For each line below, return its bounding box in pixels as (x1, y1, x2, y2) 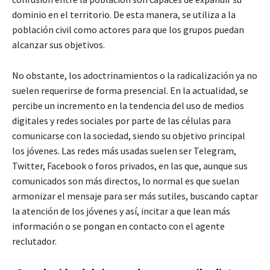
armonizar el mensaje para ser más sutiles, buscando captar (12, 189, 258, 202)
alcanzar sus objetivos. (12, 38, 105, 51)
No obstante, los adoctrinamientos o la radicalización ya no (12, 69, 257, 81)
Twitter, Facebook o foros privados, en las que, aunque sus (12, 159, 248, 172)
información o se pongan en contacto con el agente (12, 219, 225, 232)
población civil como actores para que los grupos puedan (12, 23, 244, 36)
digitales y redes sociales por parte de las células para (12, 114, 231, 127)
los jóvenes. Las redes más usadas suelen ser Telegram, (12, 144, 236, 157)
